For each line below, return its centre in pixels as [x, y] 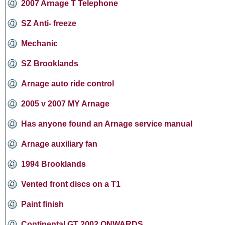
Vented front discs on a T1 [71, 184]
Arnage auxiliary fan [59, 144]
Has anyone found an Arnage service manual [107, 124]
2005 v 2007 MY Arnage [65, 103]
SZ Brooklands [50, 63]
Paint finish [42, 204]
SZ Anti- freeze [49, 23]
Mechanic [39, 43]
